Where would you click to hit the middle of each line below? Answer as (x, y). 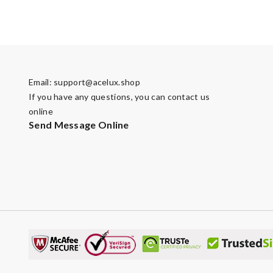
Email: (41, 82)
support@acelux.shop (97, 82)
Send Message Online (79, 125)
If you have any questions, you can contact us (119, 97)
